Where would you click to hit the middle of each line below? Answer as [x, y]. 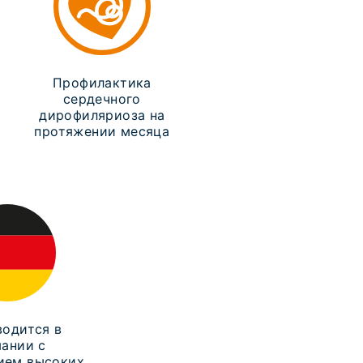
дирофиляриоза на [102, 115]
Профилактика [102, 83]
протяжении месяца [102, 131]
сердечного [102, 99]
